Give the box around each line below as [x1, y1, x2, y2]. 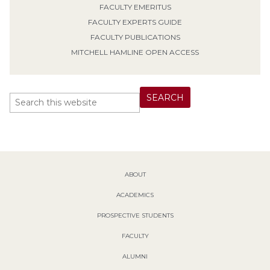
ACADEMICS [116, 190, 154, 199]
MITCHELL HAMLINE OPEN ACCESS [71, 48, 199, 57]
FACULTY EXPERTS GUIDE [88, 17, 182, 27]
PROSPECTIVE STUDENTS [96, 211, 174, 219]
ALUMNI [122, 252, 148, 260]
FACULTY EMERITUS [99, 2, 171, 11]
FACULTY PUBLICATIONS [90, 33, 180, 42]
